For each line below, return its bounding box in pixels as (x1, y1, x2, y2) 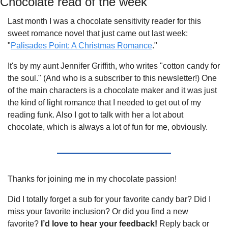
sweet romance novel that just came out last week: (8, 29, 188, 38)
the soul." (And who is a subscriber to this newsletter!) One (8, 74, 217, 83)
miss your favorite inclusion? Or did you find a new (8, 207, 188, 216)
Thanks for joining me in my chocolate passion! (8, 175, 177, 184)
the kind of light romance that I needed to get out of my (8, 98, 201, 107)
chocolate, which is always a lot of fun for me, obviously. (8, 123, 208, 132)
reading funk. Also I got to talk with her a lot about (8, 110, 183, 120)
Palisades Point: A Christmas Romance (11, 41, 152, 50)
